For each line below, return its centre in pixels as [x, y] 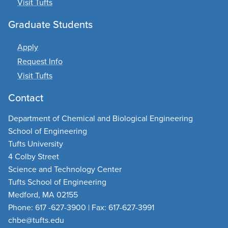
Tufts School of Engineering [57, 182]
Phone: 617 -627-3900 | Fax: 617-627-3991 [81, 207]
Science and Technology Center [65, 169]
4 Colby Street [34, 156]
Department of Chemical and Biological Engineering [101, 118]
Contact [26, 98]
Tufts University [36, 144]
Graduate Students [50, 24]
